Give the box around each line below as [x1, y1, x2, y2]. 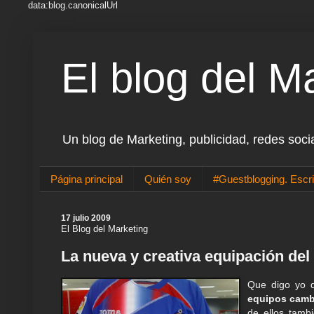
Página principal [50, 173, 123, 186]
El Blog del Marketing [61, 224, 148, 235]
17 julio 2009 [61, 213, 111, 224]
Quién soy [144, 173, 191, 186]
